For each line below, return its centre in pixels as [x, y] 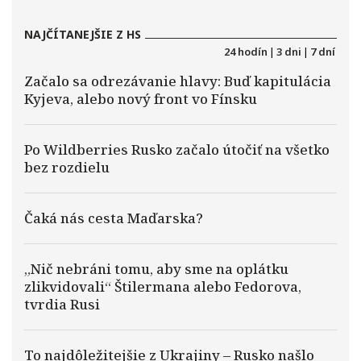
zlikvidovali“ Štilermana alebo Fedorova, [163, 286]
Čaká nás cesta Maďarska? [114, 218]
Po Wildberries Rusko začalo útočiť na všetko [177, 149]
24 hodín [246, 52]
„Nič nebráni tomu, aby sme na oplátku [156, 269]
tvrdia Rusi [62, 304]
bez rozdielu [67, 167]
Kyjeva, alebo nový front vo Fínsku [141, 99]
